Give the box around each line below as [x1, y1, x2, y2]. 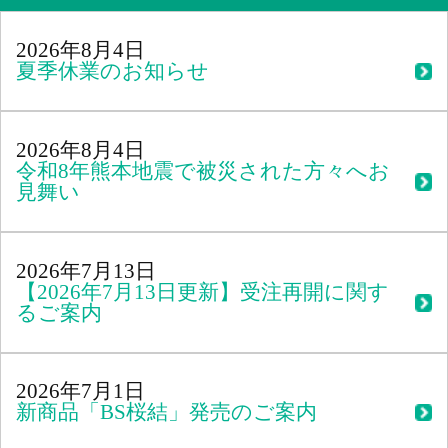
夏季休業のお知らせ [16, 59, 210, 84]
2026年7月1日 [16, 379, 146, 404]
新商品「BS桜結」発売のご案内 [16, 400, 318, 425]
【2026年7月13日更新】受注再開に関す [16, 279, 390, 304]
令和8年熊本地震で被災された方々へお [16, 159, 391, 184]
